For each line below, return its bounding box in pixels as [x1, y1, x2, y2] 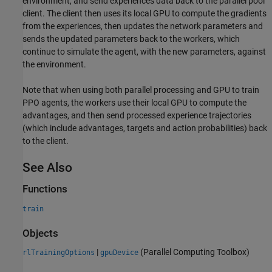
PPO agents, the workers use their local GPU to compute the [22, 98, 246, 108]
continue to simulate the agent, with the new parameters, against [22, 47, 266, 57]
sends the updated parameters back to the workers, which [22, 34, 240, 44]
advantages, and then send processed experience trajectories [22, 110, 251, 121]
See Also [22, 160, 72, 175]
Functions [22, 183, 67, 195]
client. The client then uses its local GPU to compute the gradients [22, 8, 267, 19]
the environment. [22, 59, 86, 70]
